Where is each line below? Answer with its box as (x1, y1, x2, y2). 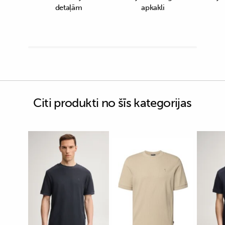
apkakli (141, 3, 165, 12)
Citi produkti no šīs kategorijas (33, 95, 192, 110)
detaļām (55, 3, 82, 12)
